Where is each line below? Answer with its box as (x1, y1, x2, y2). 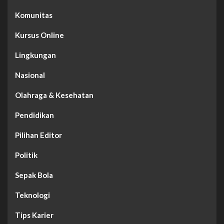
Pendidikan (15, 110, 54, 120)
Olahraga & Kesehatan (15, 90, 93, 100)
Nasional (15, 70, 45, 80)
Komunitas (15, 10, 52, 20)
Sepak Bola (15, 170, 53, 180)
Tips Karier (15, 210, 53, 220)
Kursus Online (15, 30, 64, 40)
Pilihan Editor (15, 130, 62, 140)
